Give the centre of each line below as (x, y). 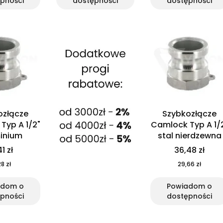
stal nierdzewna (189, 136)
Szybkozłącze (189, 114)
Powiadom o (189, 186)
